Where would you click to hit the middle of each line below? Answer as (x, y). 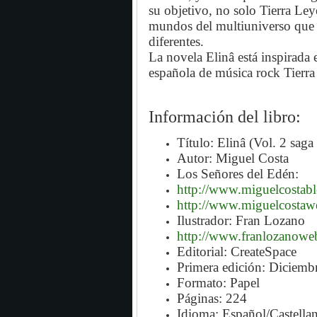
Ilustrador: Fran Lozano (241, 220)
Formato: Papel (218, 282)
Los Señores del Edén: (238, 173)
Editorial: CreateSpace (237, 251)
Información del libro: (225, 116)
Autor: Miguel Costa (233, 158)
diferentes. (176, 41)
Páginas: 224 (212, 298)
